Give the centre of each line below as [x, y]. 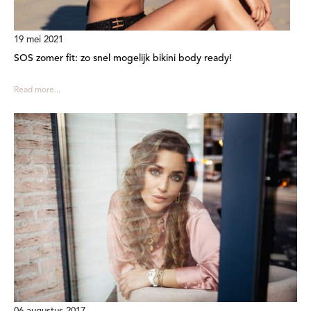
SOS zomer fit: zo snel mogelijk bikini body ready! [123, 58]
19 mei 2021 [39, 40]
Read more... [37, 90]
